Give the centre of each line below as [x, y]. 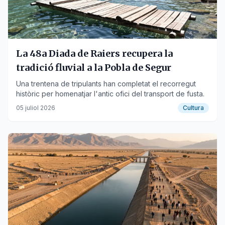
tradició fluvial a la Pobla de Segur [94, 68]
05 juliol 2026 [36, 108]
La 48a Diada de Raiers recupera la [94, 53]
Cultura [193, 108]
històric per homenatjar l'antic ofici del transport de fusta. [110, 94]
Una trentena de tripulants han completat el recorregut [106, 84]
